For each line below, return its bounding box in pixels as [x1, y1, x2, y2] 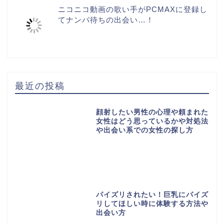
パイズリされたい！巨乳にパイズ [95, 191, 208, 199]
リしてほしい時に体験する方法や [95, 200, 208, 208]
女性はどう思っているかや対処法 [95, 117, 208, 125]
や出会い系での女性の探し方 [95, 126, 193, 134]
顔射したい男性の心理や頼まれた [95, 108, 208, 116]
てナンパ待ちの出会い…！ [58, 15, 154, 24]
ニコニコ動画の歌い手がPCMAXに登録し [58, 4, 208, 13]
